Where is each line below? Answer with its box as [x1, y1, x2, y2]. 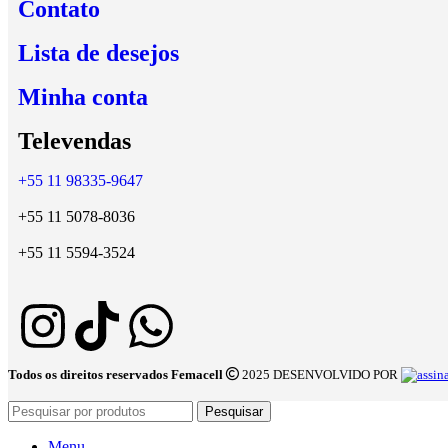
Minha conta [18, 84, 148, 111]
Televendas [18, 128, 131, 155]
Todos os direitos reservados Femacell [8, 367, 226, 383]
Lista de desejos [18, 40, 179, 67]
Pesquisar [205, 404, 263, 420]
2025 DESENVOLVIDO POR [239, 367, 401, 383]
